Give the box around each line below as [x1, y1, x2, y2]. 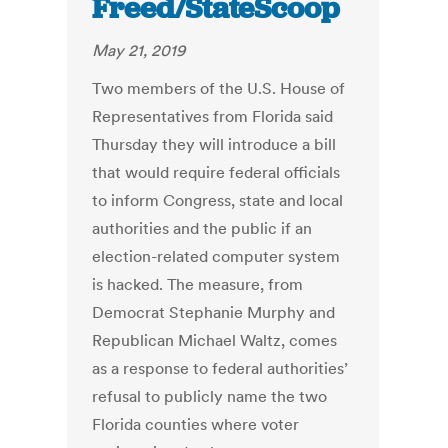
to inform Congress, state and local [92, 190, 344, 211]
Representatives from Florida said [92, 106, 334, 127]
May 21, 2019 [92, 40, 186, 61]
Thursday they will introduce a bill [92, 134, 337, 155]
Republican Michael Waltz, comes [92, 330, 338, 351]
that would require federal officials [92, 162, 341, 183]
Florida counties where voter [92, 414, 300, 435]
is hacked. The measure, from [92, 274, 304, 295]
